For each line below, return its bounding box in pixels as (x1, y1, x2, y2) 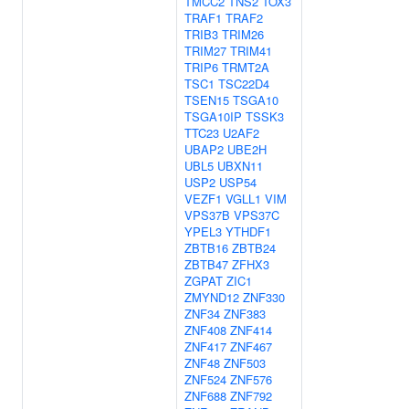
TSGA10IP (184, 108, 242, 125)
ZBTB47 (184, 256, 228, 273)
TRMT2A (222, 58, 269, 76)
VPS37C (234, 206, 279, 224)
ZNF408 (184, 321, 226, 339)
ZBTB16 (184, 239, 228, 257)
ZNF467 (230, 338, 272, 355)
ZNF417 (184, 338, 226, 355)
